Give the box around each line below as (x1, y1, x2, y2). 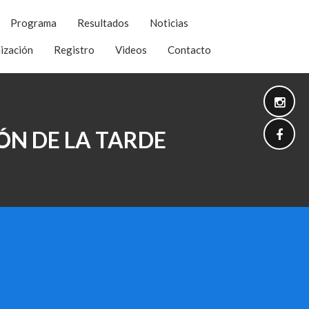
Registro (54, 43, 94, 56)
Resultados (77, 16, 130, 29)
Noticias (150, 16, 189, 29)
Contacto (168, 43, 211, 56)
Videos (115, 43, 147, 56)
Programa (10, 16, 57, 29)
